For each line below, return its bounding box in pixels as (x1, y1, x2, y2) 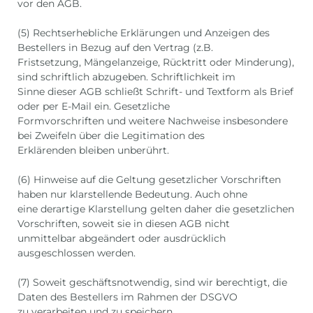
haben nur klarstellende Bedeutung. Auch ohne (17, 188, 247, 201)
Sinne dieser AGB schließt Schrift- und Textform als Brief (17, 85, 293, 99)
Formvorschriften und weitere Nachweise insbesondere (17, 115, 288, 128)
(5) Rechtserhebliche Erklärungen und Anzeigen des (17, 27, 270, 40)
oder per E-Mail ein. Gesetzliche (17, 100, 170, 113)
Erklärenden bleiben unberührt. (17, 144, 169, 157)
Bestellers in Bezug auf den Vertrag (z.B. (17, 41, 213, 54)
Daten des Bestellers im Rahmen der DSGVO (17, 291, 238, 304)
